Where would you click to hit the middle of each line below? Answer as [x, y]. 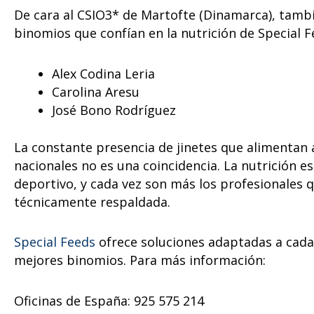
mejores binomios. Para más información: [140, 260]
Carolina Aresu [96, 91]
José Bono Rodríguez [114, 110]
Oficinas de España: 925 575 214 [109, 300]
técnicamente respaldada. [92, 202]
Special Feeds [55, 242]
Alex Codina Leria [103, 73]
